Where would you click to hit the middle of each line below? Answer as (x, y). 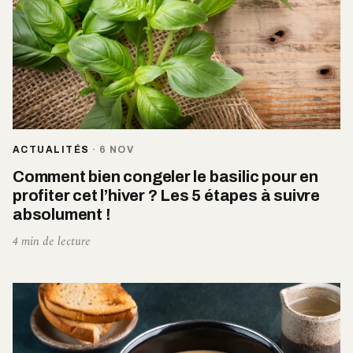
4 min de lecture (52, 241)
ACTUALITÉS (51, 149)
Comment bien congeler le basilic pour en (165, 176)
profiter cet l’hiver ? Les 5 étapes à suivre (166, 195)
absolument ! (62, 214)
